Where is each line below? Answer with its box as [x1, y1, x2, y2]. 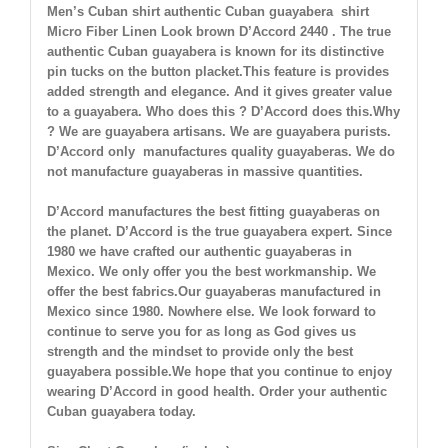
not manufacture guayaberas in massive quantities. [46, 164, 363, 180]
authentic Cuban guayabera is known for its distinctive [46, 44, 384, 60]
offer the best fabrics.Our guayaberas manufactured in [46, 284, 381, 300]
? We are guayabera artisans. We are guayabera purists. [46, 124, 391, 140]
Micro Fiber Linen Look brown [46, 24, 239, 40]
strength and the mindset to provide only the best [46, 344, 353, 360]
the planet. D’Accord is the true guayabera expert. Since [46, 224, 392, 240]
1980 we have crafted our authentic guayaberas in [46, 244, 352, 260]
